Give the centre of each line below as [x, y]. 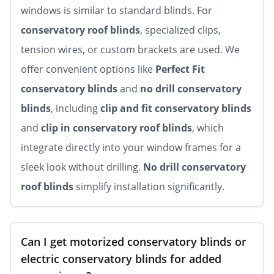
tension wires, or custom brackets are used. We [130, 50]
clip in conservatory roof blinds [117, 128]
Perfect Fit [180, 69]
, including [76, 108]
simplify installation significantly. [149, 187]
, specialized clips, [180, 30]
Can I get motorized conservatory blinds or [134, 242]
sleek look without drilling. [82, 167]
